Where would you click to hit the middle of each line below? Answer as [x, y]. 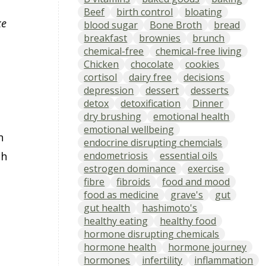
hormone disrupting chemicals [152, 234]
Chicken [102, 64]
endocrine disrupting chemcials [153, 142]
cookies [202, 64]
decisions [204, 77]
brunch [209, 38]
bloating [204, 12]
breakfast [106, 38]
